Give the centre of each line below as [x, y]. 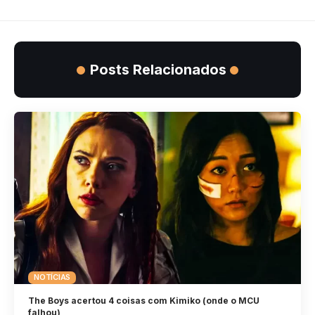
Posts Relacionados [158, 69]
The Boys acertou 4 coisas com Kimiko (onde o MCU [144, 300]
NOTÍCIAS [52, 277]
